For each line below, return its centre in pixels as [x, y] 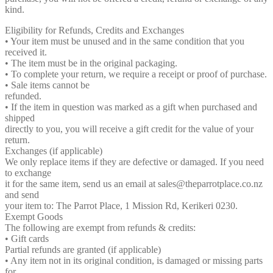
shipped [20, 118]
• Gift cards [27, 239]
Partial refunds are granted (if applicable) [83, 250]
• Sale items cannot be [47, 85]
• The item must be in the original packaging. [91, 63]
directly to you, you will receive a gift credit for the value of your [129, 129]
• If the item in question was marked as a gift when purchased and [131, 107]
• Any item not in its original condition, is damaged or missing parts [134, 261]
